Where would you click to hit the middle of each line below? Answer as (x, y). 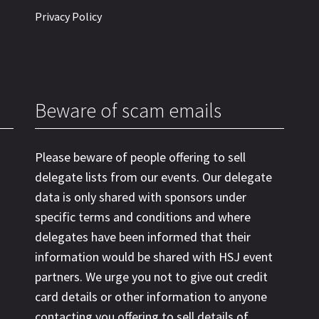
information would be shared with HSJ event (154, 257)
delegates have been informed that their (143, 237)
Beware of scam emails (128, 110)
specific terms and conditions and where (143, 217)
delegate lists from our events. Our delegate (153, 177)
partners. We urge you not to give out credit (151, 277)
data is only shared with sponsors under (141, 197)
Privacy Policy (68, 16)
